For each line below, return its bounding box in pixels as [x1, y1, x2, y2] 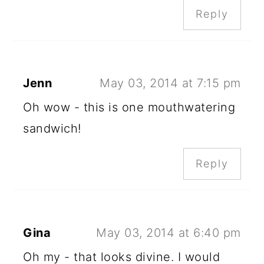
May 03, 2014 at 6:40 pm [96, 226, 241, 240]
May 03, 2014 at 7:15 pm [100, 76, 241, 91]
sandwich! [23, 121, 81, 136]
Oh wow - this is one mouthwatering [23, 100, 236, 115]
